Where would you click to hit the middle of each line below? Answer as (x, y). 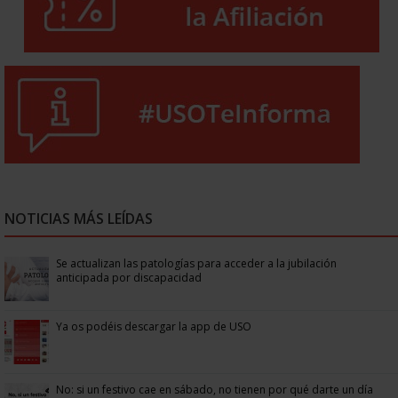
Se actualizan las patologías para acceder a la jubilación (196, 263)
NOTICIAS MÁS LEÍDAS (79, 218)
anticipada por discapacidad (129, 277)
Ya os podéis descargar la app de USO (154, 326)
